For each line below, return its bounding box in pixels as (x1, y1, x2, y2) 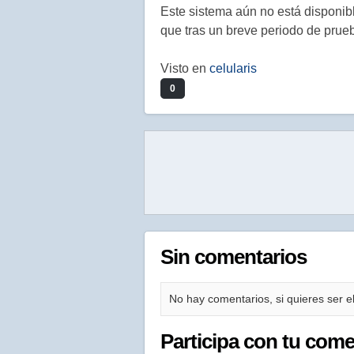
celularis (209, 62, 257, 75)
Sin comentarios (160, 245, 307, 269)
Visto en (160, 62, 209, 75)
